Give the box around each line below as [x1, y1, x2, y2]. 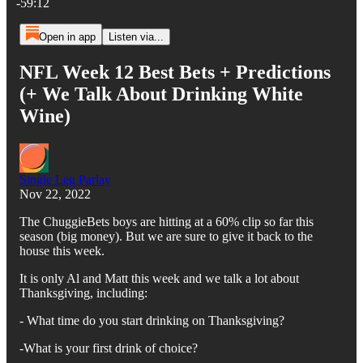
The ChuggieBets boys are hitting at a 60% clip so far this [19, 214, 314, 228]
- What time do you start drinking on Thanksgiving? [19, 313, 284, 327]
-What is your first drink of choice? [19, 340, 198, 355]
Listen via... [108, 31, 164, 43]
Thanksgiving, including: [19, 285, 147, 300]
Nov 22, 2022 [19, 186, 91, 201]
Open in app [38, 31, 96, 43]
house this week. [19, 243, 105, 258]
